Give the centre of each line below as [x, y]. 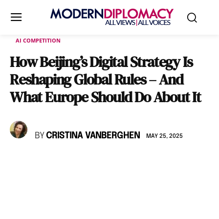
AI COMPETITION [38, 40]
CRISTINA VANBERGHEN [93, 136]
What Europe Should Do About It [105, 97]
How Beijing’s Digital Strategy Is [101, 62]
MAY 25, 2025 [164, 136]
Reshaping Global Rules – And [97, 79]
